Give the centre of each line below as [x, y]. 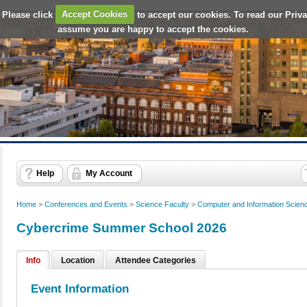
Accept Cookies [95, 14]
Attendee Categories [156, 261]
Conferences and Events [86, 205]
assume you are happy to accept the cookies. [153, 29]
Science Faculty [162, 205]
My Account [109, 174]
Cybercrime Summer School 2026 [122, 228]
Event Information [80, 289]
